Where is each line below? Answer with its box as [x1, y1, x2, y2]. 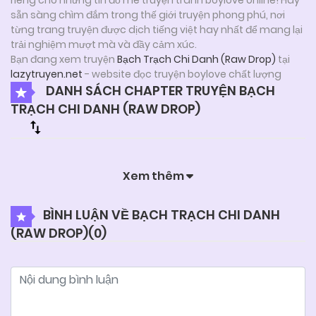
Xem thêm [123, 167, 186, 184]
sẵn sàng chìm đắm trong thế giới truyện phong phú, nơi [11, 7, 285, 22]
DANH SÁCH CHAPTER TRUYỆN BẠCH [43, 81, 275, 99]
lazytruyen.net [11, 66, 83, 81]
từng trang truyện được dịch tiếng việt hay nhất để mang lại [11, 22, 303, 37]
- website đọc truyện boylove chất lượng [83, 66, 281, 81]
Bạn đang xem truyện [11, 51, 117, 66]
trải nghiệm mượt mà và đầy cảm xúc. [11, 37, 197, 51]
